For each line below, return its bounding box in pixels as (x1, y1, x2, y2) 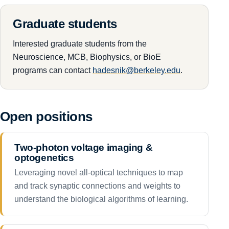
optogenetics (14, 152, 74, 163)
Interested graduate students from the (13, 38, 147, 48)
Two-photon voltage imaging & (14, 142, 153, 153)
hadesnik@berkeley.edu (93, 65, 180, 75)
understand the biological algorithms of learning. (14, 194, 188, 204)
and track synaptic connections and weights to (14, 181, 180, 191)
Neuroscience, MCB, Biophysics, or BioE (13, 52, 161, 61)
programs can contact (13, 65, 93, 75)
